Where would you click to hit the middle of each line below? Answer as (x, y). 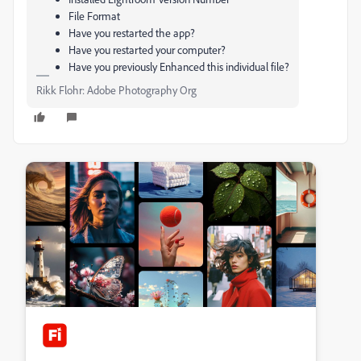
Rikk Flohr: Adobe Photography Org (116, 90)
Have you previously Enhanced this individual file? (179, 67)
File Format (95, 16)
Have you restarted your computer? (147, 50)
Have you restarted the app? (132, 33)
